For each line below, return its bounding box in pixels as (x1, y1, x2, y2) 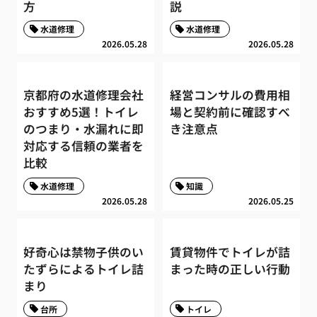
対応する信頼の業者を (23, 137, 144, 155)
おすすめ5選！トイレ (23, 103, 139, 121)
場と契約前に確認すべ (169, 103, 290, 121)
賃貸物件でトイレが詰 (169, 243, 290, 261)
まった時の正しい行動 (169, 260, 290, 278)
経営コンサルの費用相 (169, 86, 290, 104)
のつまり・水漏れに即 (23, 120, 144, 138)
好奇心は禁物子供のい (23, 243, 144, 261)
